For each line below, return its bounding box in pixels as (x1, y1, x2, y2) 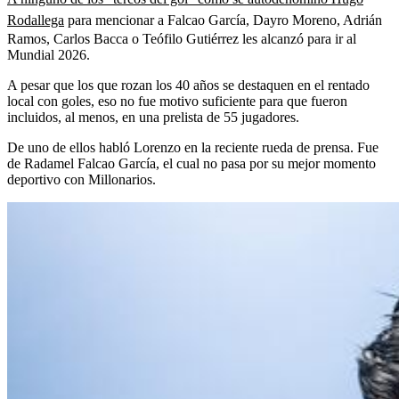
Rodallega (7, 12, 64, 28)
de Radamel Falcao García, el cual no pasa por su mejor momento (7, 155, 376, 171)
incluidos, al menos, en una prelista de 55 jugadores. (7, 109, 299, 125)
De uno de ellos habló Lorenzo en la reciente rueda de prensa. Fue (7, 139, 379, 155)
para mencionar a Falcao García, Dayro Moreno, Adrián (64, 12, 382, 28)
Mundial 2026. (7, 46, 90, 62)
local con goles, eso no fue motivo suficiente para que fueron (7, 93, 347, 109)
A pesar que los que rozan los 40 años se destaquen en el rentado (7, 77, 370, 93)
